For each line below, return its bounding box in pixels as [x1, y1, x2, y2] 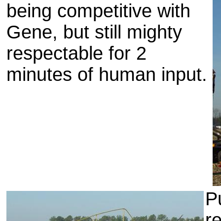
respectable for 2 [6, 43, 147, 64]
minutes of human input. [6, 64, 207, 85]
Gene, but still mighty [6, 22, 182, 42]
